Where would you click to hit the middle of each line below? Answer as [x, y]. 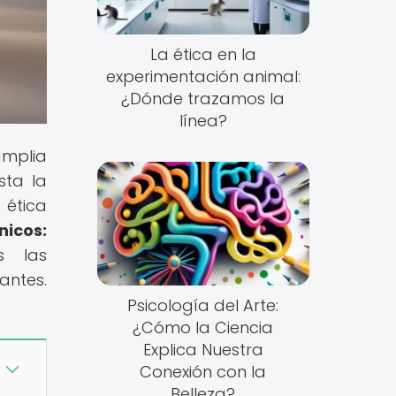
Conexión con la [203, 371]
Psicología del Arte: [203, 305]
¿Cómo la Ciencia [203, 327]
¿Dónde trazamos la [203, 99]
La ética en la [203, 55]
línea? [203, 121]
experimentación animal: [203, 77]
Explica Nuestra [203, 349]
